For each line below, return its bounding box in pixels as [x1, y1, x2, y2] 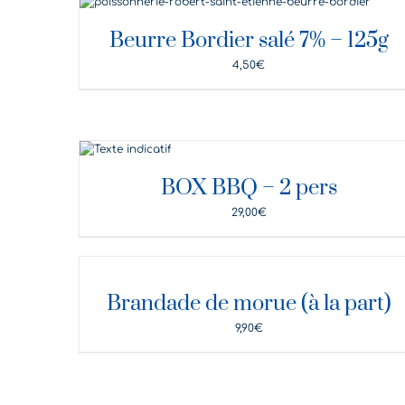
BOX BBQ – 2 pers [160, 174, 337, 202]
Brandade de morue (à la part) [106, 289, 391, 317]
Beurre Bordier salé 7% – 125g [108, 26, 389, 54]
